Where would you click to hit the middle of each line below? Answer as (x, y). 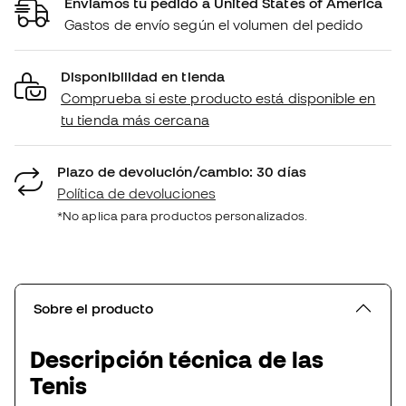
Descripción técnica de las (177, 360)
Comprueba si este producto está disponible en (218, 98)
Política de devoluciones (136, 193)
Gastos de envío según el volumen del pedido (214, 25)
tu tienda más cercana (135, 120)
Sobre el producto (93, 309)
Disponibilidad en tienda (143, 77)
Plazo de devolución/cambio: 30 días (182, 172)
